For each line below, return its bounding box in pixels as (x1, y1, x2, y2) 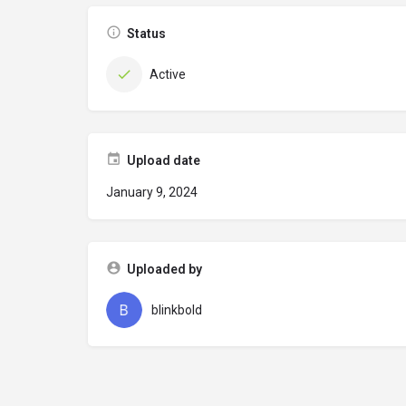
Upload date (127, 153, 200, 168)
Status (127, 26, 166, 41)
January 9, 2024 (106, 185, 198, 199)
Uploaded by (127, 262, 202, 276)
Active (150, 67, 186, 82)
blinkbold (151, 303, 202, 317)
